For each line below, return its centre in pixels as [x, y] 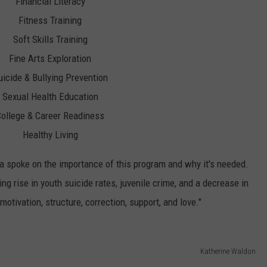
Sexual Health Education [50, 97]
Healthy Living [50, 135]
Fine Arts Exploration [50, 59]
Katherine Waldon [228, 251]
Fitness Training [50, 21]
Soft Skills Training [50, 40]
